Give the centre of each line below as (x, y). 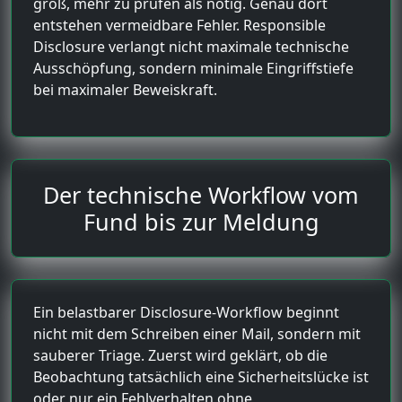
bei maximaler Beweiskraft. (125, 89)
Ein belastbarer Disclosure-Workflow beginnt (186, 312)
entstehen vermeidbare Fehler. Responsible (179, 25)
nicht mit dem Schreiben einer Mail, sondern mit (197, 333)
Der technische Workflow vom (201, 194)
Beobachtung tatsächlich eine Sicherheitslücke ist (201, 376)
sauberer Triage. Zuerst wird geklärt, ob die (180, 355)
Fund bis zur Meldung (201, 221)
